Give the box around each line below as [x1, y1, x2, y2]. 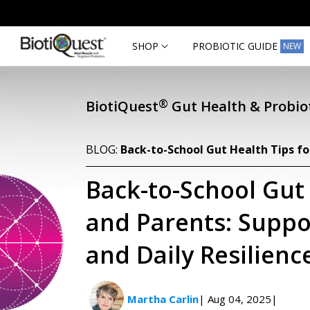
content [20, 15, 57, 29]
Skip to [20, 2, 52, 17]
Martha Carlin [127, 291, 199, 306]
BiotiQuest [86, 97, 159, 116]
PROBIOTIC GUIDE [192, 39, 278, 53]
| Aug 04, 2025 [199, 291, 272, 306]
